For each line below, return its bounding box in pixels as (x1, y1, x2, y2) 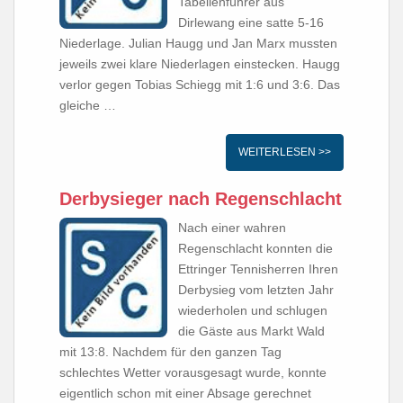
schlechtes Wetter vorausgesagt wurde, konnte (59, 365, 327, 380)
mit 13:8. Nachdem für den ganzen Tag (59, 345, 282, 359)
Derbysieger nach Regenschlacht (59, 189, 342, 209)
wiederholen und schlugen (178, 303, 327, 318)
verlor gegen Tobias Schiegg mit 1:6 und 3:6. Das (59, 77, 340, 92)
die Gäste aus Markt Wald (178, 324, 325, 338)
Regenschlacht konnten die (178, 241, 333, 255)
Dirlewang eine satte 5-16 (178, 15, 324, 30)
